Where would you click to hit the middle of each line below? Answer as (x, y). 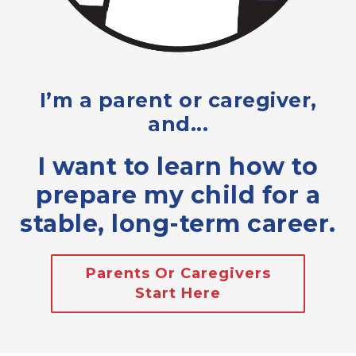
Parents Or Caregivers (178, 273)
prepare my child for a (178, 195)
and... (178, 124)
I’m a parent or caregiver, (178, 100)
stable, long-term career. (178, 224)
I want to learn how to (178, 166)
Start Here (178, 293)
